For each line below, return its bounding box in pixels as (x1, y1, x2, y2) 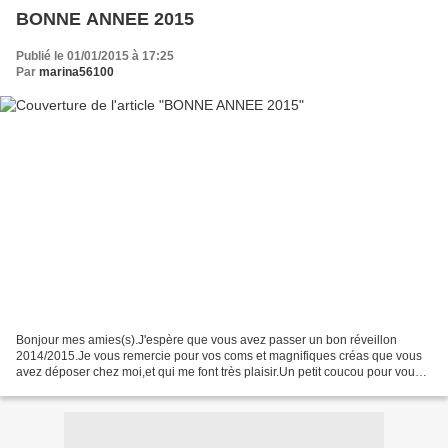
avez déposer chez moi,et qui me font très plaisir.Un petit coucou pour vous (16, 364, 421, 379)
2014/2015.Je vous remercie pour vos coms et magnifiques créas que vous (16, 348, 422, 363)
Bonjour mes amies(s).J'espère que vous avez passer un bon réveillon (16, 332, 397, 347)
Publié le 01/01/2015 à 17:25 (16, 49, 174, 64)
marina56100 (39, 65, 114, 80)
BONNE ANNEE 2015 (154, 9, 194, 30)
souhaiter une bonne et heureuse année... (16, 380, 244, 395)
